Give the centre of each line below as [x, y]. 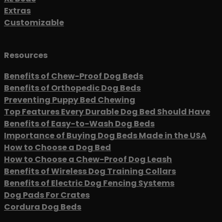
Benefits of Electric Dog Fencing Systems [89, 183]
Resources [26, 55]
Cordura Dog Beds [43, 207]
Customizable [34, 23]
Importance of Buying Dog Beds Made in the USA [105, 135]
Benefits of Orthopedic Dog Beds [72, 88]
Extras [17, 11]
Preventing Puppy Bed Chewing [70, 100]
